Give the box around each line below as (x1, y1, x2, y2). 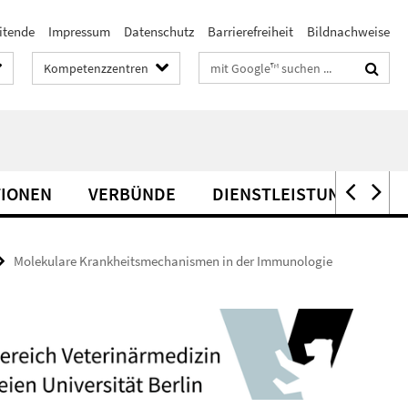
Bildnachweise (307, 23, 390, 40)
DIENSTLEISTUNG (212, 182, 352, 205)
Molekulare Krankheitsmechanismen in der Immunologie (14, 252, 332, 270)
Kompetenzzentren (44, 60, 148, 76)
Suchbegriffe (199, 56, 271, 73)
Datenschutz (124, 23, 194, 40)
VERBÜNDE (88, 182, 176, 205)
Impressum (48, 23, 110, 40)
